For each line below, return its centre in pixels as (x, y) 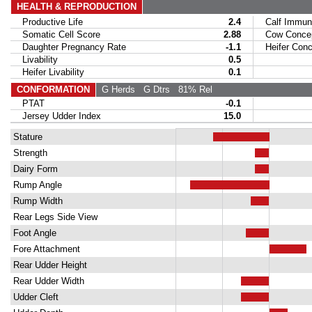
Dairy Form (34, 169)
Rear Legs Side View (54, 217)
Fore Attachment (45, 249)
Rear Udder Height (48, 265)
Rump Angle (36, 185)
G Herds (115, 89)
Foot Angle (33, 233)
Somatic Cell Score (55, 34)
